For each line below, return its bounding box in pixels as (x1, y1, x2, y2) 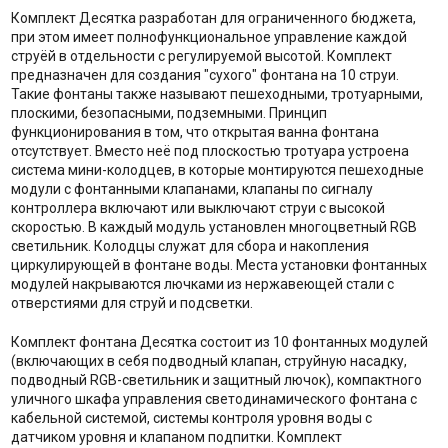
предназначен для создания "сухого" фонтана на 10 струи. (10, 66, 399, 83)
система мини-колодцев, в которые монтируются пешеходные (10, 161, 424, 178)
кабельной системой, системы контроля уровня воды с (10, 409, 372, 426)
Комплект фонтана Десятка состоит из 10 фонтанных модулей (10, 333, 428, 350)
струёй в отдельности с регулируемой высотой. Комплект (10, 47, 392, 64)
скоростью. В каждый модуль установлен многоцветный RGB (10, 218, 417, 235)
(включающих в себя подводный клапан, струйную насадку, (10, 352, 407, 369)
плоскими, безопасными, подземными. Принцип (10, 104, 327, 121)
